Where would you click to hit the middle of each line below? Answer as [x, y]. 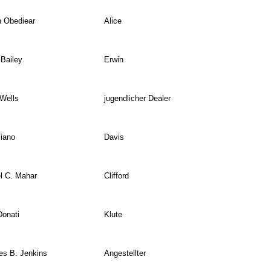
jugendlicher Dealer [137, 99]
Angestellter [125, 253]
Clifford [116, 176]
